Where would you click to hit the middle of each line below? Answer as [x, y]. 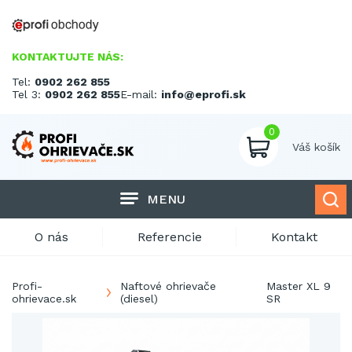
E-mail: [141, 94]
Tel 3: [28, 94]
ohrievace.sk [44, 299]
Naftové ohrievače [169, 286]
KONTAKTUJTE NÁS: [68, 57]
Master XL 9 [299, 286]
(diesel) [139, 299]
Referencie [170, 237]
